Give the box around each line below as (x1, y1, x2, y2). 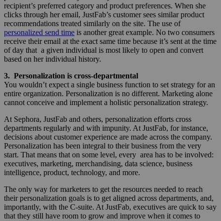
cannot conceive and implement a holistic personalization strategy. (4, 98, 208, 107)
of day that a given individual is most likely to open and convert (4, 45, 203, 54)
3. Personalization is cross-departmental (4, 71, 138, 80)
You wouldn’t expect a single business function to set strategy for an (4, 80, 215, 89)
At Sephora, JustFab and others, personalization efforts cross (4, 114, 191, 123)
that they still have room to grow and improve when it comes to (4, 211, 200, 220)
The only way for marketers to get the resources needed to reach (4, 184, 203, 193)
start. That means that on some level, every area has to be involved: (4, 150, 214, 159)
